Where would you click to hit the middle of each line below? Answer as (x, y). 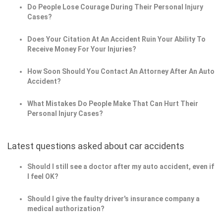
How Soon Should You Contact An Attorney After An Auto (121, 72)
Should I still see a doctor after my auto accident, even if (121, 167)
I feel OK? (43, 177)
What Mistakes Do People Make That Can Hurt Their (113, 104)
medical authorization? (66, 209)
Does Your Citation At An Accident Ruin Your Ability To (116, 39)
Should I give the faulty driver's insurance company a (113, 199)
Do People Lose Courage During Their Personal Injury (115, 7)
